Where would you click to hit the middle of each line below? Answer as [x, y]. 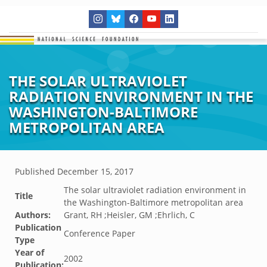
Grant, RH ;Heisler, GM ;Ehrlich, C [129, 215]
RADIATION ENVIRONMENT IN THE [131, 96]
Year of [30, 252]
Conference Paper [100, 233]
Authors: [33, 215]
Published [36, 171]
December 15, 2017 [95, 171]
